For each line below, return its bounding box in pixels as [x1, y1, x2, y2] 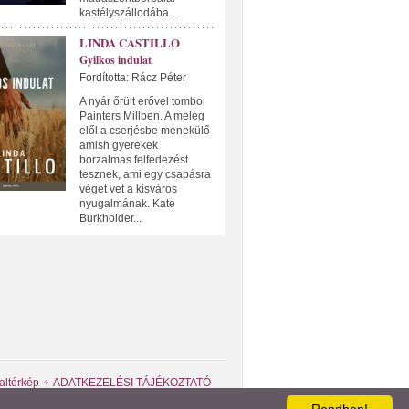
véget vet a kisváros [79, 183, 177, 195]
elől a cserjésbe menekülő [79, 124, 210, 137]
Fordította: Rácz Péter [79, 71, 186, 84]
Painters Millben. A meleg [79, 110, 204, 122]
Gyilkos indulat [79, 52, 152, 68]
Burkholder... [79, 212, 142, 225]
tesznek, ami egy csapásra [79, 168, 211, 181]
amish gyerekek [79, 139, 158, 152]
